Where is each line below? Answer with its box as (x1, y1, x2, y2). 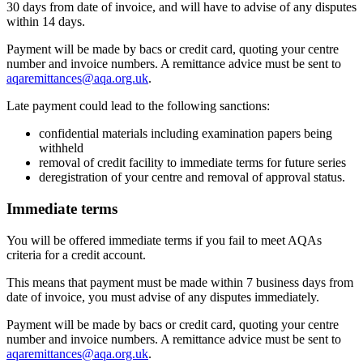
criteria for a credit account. (6, 247, 146, 262)
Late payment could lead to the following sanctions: (6, 99, 270, 113)
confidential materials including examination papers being (39, 126, 332, 141)
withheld (39, 141, 83, 156)
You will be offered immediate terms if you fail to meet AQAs (6, 233, 322, 247)
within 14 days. (6, 15, 85, 29)
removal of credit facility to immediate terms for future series (39, 156, 346, 170)
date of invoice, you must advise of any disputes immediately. (6, 289, 319, 304)
